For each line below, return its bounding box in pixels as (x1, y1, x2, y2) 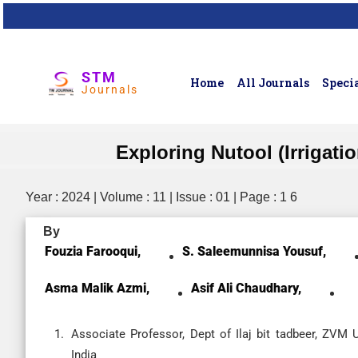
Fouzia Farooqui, (45, 244, 141, 259)
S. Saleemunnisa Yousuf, (182, 244, 326, 259)
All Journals (237, 75, 310, 90)
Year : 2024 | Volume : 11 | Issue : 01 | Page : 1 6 (26, 190, 297, 204)
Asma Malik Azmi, (45, 280, 149, 296)
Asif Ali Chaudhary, (191, 280, 301, 296)
